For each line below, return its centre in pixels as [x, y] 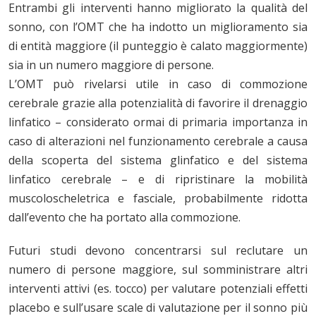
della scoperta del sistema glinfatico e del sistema [158, 160]
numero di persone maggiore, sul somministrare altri [158, 270]
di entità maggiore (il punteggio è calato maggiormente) [158, 46]
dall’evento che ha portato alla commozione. [124, 218]
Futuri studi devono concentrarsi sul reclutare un [158, 251]
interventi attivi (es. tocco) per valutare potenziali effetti [158, 289]
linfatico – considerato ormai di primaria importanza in [158, 122]
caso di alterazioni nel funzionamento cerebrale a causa [158, 141]
